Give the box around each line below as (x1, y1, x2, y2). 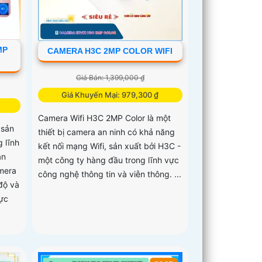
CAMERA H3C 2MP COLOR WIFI (47, 46, 173, 56)
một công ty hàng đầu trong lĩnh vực (38, 154, 180, 165)
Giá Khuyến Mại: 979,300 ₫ (61, 89, 159, 99)
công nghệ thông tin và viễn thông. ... (38, 168, 182, 179)
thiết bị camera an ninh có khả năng (38, 126, 175, 137)
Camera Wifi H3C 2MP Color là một (38, 112, 171, 123)
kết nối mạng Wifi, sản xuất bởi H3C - (38, 140, 181, 151)
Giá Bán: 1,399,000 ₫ (75, 73, 144, 82)
